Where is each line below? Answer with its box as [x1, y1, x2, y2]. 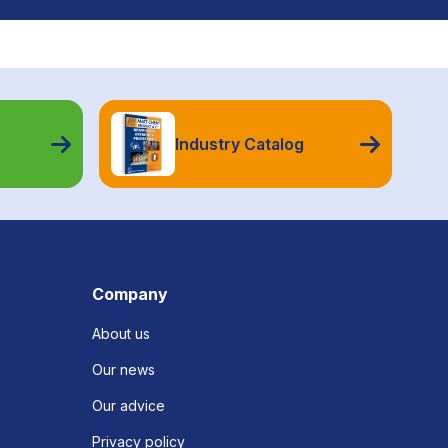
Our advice [92, 397, 165, 414]
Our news [92, 361, 155, 378]
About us [92, 325, 150, 342]
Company [92, 284, 168, 304]
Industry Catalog [174, 134, 304, 154]
